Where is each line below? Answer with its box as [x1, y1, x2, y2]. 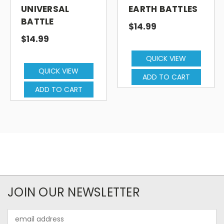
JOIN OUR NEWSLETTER [7, 183, 140, 200]
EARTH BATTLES [128, 2, 198, 15]
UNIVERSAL [21, 2, 69, 15]
